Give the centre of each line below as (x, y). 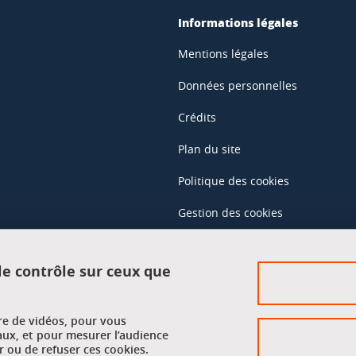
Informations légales (238, 22)
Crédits (197, 117)
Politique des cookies (234, 181)
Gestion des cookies (230, 213)
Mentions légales (223, 54)
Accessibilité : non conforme (253, 244)
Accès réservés (222, 300)
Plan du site (209, 149)
